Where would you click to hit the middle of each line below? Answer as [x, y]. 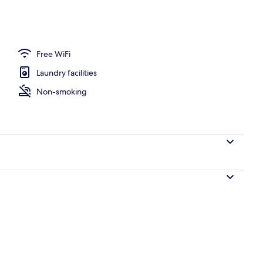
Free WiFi [53, 54]
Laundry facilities [67, 73]
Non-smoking [62, 91]
